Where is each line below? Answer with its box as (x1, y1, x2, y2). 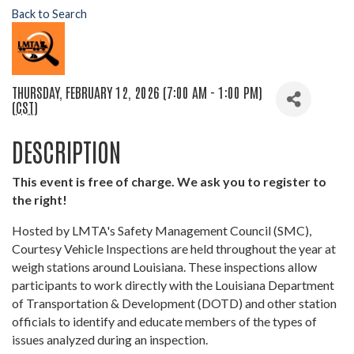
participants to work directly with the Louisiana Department (12, 277, 334, 293)
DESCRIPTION (12, 134, 121, 168)
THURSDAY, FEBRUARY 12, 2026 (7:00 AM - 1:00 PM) (12, 81, 262, 101)
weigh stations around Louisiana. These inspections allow (12, 259, 317, 275)
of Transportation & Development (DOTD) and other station (12, 296, 337, 311)
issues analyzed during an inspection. (12, 332, 208, 348)
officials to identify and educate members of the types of (12, 314, 317, 330)
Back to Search (12, 7, 87, 21)
